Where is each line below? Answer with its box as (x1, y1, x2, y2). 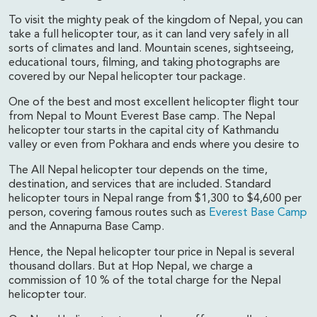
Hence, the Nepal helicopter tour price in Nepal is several (8, 247, 294, 258)
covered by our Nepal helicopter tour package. (8, 71, 246, 83)
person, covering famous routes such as (8, 207, 209, 219)
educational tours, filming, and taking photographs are (8, 57, 280, 69)
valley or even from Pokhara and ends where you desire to (8, 139, 299, 151)
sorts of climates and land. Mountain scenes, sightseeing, (8, 43, 294, 54)
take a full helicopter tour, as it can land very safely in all (8, 29, 289, 40)
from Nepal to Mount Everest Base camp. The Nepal (8, 111, 275, 122)
